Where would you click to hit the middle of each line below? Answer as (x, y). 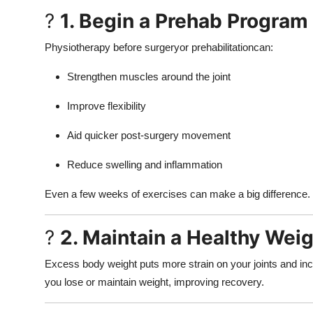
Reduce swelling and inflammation (145, 164)
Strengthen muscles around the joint (149, 76)
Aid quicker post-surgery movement (149, 135)
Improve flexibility (107, 105)
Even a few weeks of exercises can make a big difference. (177, 194)
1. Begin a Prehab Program (184, 21)
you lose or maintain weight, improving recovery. (154, 282)
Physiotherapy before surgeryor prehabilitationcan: (159, 47)
